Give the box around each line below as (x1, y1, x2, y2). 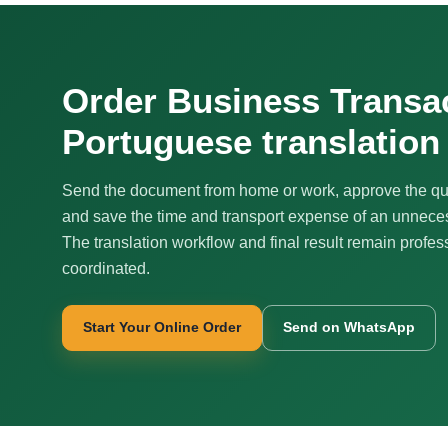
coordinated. (62, 259, 150, 277)
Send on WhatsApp (283, 319, 415, 336)
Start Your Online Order (83, 319, 241, 336)
